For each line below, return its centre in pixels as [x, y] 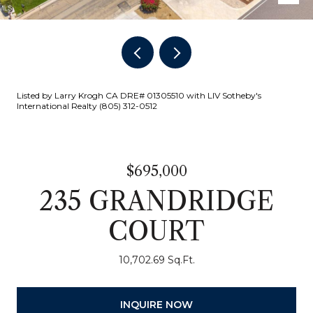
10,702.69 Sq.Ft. [156, 260]
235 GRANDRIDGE [156, 201]
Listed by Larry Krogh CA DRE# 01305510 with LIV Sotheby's [139, 95]
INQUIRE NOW [156, 304]
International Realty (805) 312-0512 [87, 106]
